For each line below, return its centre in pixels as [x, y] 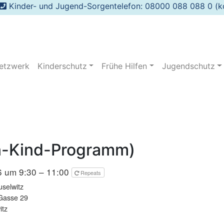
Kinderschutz [62, 66]
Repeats [91, 172]
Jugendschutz [189, 66]
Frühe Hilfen [124, 66]
